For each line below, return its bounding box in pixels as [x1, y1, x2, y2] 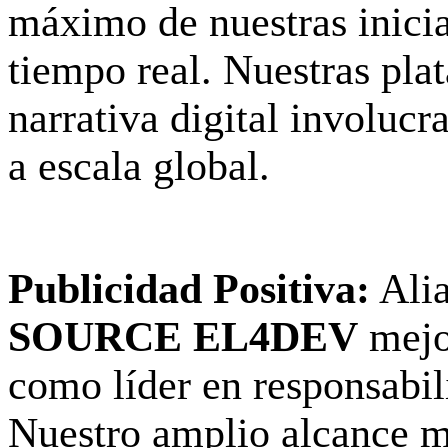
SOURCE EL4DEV [8, 313, 358, 360]
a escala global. [8, 142, 270, 189]
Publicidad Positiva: [8, 265, 370, 312]
